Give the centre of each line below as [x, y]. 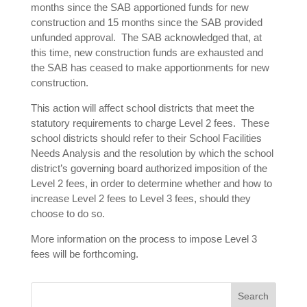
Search [254, 296]
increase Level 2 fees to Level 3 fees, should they [140, 199]
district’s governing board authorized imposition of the [149, 169]
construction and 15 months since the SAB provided [146, 23]
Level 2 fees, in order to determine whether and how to [151, 184]
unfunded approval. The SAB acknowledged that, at [146, 38]
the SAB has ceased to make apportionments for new [150, 68]
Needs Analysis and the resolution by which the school [152, 153]
